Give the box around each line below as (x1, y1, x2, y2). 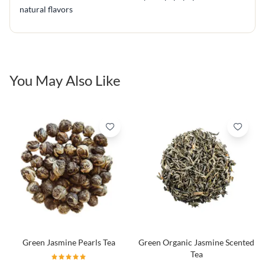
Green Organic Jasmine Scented (138, 237, 254, 247)
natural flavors (20, 4, 73, 14)
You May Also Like (9, 71, 121, 89)
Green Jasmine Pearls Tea (22, 237, 115, 247)
